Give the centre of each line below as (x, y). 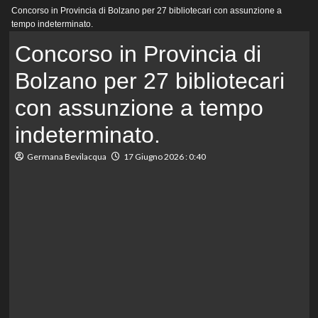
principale (47, 20)
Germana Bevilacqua (66, 157)
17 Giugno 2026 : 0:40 (164, 157)
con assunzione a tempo (139, 108)
